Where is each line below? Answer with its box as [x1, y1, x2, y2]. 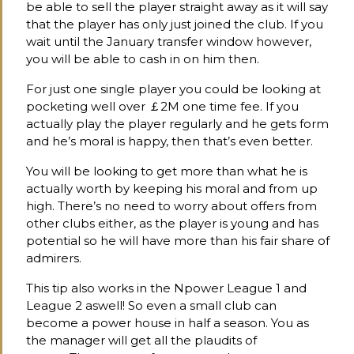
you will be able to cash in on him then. [26, 51, 259, 66]
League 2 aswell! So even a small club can [26, 297, 277, 313]
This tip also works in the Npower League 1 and [26, 280, 307, 296]
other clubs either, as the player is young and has [26, 215, 318, 231]
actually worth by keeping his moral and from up [26, 180, 318, 196]
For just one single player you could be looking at [26, 81, 321, 96]
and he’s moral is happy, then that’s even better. [26, 133, 313, 149]
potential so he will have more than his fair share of [26, 232, 330, 248]
